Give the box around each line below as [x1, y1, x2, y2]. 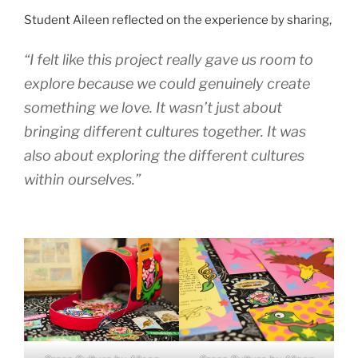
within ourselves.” [24, 170, 141, 188]
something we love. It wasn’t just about [24, 98, 282, 116]
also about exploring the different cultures [24, 146, 304, 164]
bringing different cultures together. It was [24, 122, 306, 140]
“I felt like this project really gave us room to [24, 50, 313, 68]
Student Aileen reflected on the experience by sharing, [24, 13, 332, 28]
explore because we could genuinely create [24, 74, 310, 92]
